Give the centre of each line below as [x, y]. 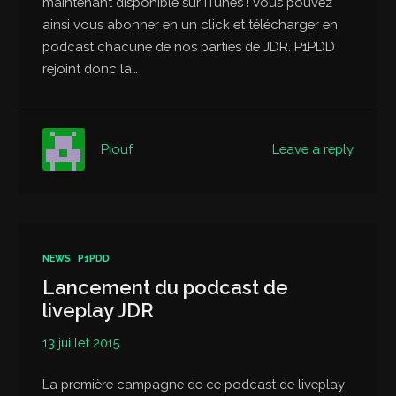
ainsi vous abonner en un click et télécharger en [190, 24]
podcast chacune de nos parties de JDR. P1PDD [189, 46]
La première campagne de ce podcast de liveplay [194, 385]
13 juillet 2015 [82, 343]
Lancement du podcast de [166, 288]
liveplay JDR [99, 311]
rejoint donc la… [91, 68]
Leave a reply [312, 148]
